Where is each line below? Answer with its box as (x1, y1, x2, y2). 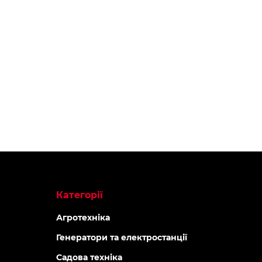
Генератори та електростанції (56, 232, 187, 243)
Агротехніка (56, 212, 110, 223)
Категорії (56, 189, 103, 201)
